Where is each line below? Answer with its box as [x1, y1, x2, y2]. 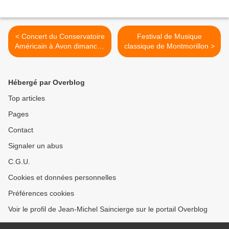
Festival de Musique [136, 32, 202, 41]
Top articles [8, 94, 45, 103]
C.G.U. [8, 157, 30, 166]
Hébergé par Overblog [8, 78, 85, 87]
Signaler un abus [8, 142, 63, 150]
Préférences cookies [8, 189, 74, 198]
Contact [8, 126, 33, 134]
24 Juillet [45, 52, 74, 60]
